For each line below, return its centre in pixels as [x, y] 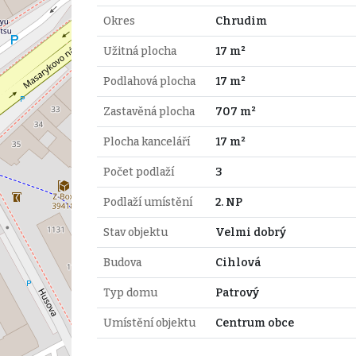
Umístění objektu [149, 323]
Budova [122, 262]
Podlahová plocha [149, 81]
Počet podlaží [138, 172]
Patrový [237, 292]
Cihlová [238, 262]
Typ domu [130, 292]
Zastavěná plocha [149, 111]
